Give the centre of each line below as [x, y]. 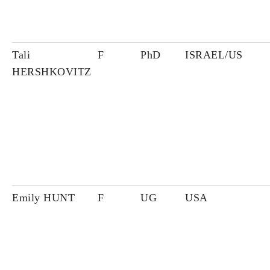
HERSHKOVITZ [52, 72]
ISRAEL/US [214, 55]
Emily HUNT [43, 198]
